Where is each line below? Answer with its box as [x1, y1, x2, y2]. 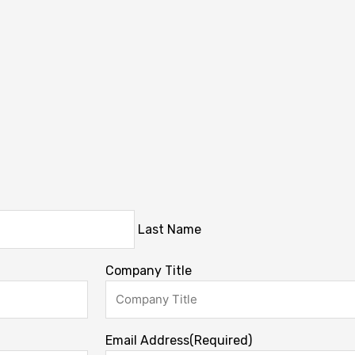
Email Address [105, 333, 190, 349]
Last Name [138, 221, 201, 237]
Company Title [105, 262, 193, 278]
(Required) [189, 333, 253, 349]
